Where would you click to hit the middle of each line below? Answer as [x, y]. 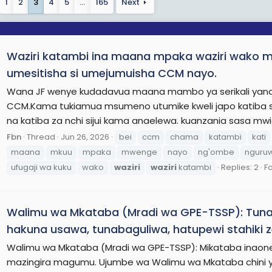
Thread [41, 137]
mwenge [139, 152]
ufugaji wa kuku [41, 167]
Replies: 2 [240, 167]
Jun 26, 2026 [85, 137]
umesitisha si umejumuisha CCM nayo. [112, 73]
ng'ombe [216, 152]
